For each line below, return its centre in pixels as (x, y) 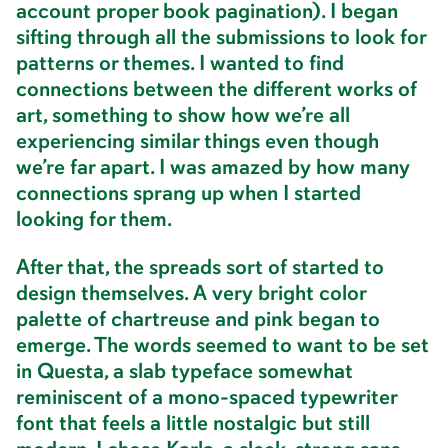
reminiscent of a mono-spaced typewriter (206, 396)
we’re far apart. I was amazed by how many (213, 167)
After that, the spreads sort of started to (200, 266)
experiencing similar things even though (197, 141)
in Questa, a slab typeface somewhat (184, 370)
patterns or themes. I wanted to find (180, 63)
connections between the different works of (216, 89)
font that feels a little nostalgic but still (193, 422)
